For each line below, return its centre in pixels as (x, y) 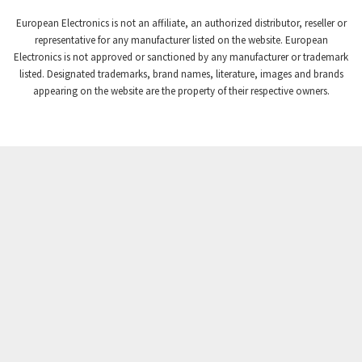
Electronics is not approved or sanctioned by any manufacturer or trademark (181, 57)
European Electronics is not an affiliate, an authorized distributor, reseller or (181, 23)
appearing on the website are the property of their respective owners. (181, 91)
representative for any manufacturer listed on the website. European (181, 40)
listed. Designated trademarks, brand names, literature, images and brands (181, 74)
